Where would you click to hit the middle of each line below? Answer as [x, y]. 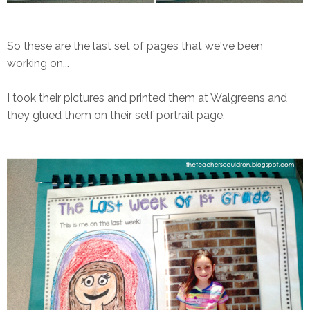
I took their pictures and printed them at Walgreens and [147, 98]
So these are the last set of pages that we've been [135, 46]
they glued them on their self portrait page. [116, 116]
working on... [38, 64]
